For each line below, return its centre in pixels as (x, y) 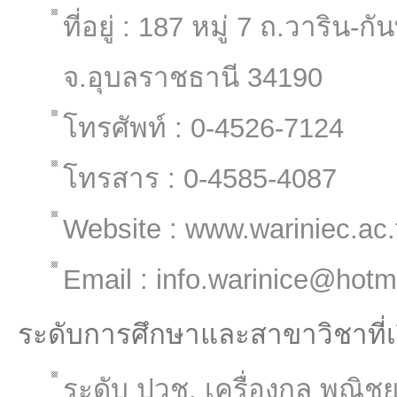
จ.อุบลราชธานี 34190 (193, 78)
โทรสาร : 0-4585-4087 (200, 179)
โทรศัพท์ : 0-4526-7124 (203, 128)
